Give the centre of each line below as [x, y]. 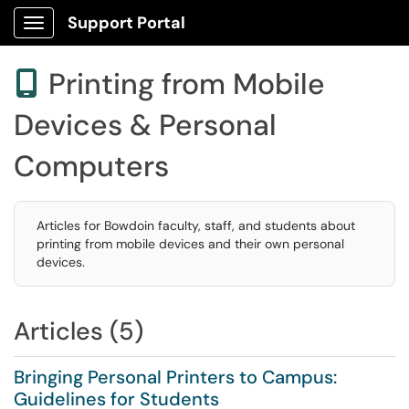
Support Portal [126, 23]
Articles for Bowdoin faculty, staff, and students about [196, 225]
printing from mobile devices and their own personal [190, 244]
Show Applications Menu [105, 37]
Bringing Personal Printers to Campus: [175, 377]
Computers [91, 166]
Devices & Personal [145, 125]
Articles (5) [79, 331]
